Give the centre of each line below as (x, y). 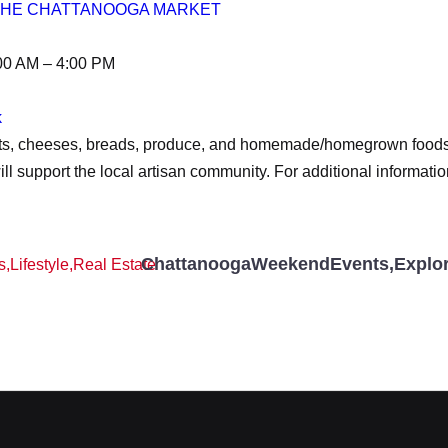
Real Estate (114, 264)
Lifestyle (39, 264)
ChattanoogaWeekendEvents (264, 264)
